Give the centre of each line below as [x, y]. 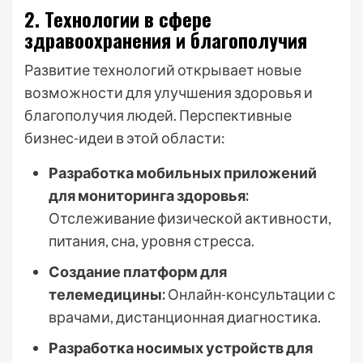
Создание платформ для [138, 271]
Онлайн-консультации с [250, 294]
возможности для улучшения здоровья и [169, 92]
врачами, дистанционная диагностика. [185, 317]
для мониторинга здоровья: [149, 195]
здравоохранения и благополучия [166, 40]
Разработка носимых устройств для [181, 348]
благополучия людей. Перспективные [158, 115]
